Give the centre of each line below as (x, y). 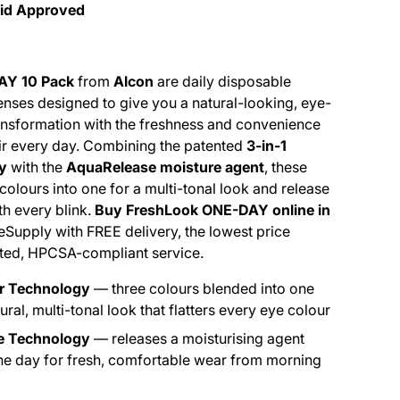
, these (286, 167)
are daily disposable (222, 82)
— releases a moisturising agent (197, 339)
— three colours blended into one (202, 289)
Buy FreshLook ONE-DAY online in (212, 210)
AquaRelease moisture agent (165, 167)
